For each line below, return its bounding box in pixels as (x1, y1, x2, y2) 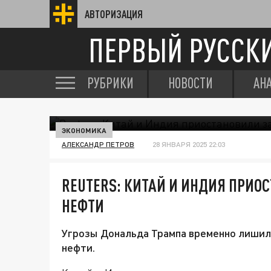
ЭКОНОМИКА (62, 126, 106, 134)
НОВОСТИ (168, 74, 213, 91)
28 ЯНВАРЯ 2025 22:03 (152, 140, 225, 149)
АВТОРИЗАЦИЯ (85, 8, 143, 20)
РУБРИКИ (87, 74, 134, 91)
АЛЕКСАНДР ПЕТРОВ (62, 140, 134, 149)
